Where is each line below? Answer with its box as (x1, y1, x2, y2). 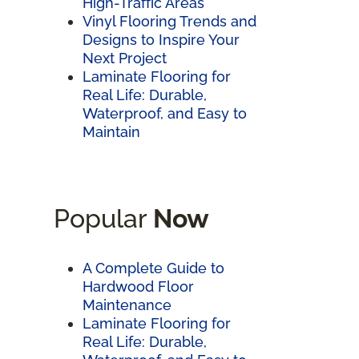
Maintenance (83, 296, 171, 313)
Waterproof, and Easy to (83, 104, 247, 122)
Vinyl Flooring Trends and (83, 12, 256, 30)
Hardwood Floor (83, 277, 194, 295)
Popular (54, 203, 153, 233)
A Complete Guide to (83, 259, 224, 276)
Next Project (83, 49, 167, 67)
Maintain (83, 123, 140, 140)
